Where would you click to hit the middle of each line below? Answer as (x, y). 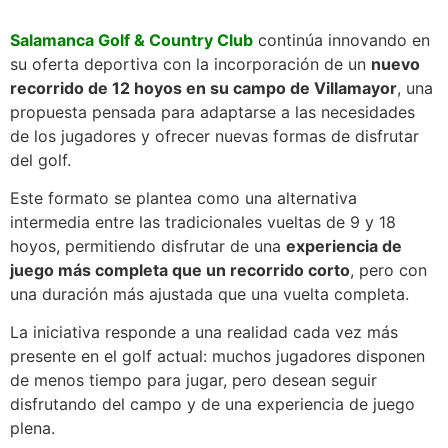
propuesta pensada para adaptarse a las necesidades (212, 111)
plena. (35, 428)
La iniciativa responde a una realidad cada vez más (204, 332)
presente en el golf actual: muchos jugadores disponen (217, 356)
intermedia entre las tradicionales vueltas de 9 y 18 (203, 222)
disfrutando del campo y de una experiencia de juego (212, 404)
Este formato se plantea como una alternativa (183, 198)
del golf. (40, 159)
